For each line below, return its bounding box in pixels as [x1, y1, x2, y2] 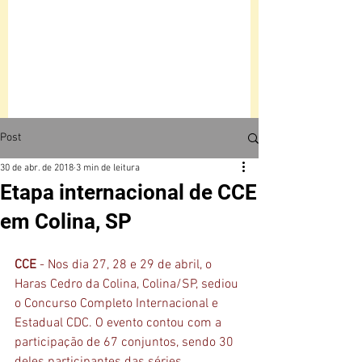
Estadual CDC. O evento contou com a [15, 315, 225, 331]
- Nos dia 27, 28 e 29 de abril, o [36, 257, 215, 273]
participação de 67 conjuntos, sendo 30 [15, 335, 237, 351]
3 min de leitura [76, 162, 140, 174]
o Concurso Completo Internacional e [15, 296, 221, 312]
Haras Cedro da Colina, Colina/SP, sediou [15, 276, 242, 293]
